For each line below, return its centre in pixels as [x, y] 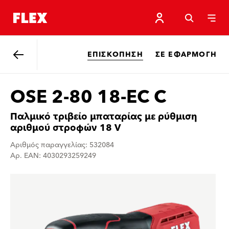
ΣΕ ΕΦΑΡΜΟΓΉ [186, 54]
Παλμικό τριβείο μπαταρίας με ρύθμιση [104, 117]
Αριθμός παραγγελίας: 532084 [62, 145]
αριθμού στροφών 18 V [65, 128]
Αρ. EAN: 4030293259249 [53, 156]
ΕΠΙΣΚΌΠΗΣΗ [115, 54]
